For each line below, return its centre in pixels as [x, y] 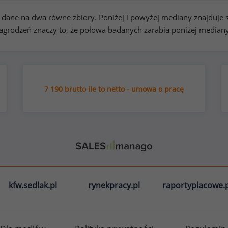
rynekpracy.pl [114, 186]
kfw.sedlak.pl [33, 186]
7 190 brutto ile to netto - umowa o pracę [114, 89]
